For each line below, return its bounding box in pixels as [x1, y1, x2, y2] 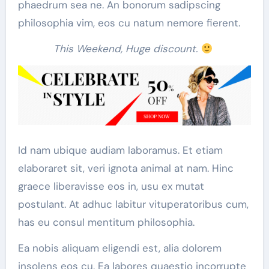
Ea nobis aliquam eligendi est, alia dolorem [17, 241, 222, 255]
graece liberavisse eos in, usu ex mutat [17, 179, 204, 193]
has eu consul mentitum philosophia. [17, 215, 195, 229]
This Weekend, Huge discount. [53, 41, 201, 55]
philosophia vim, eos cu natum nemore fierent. [17, 16, 240, 29]
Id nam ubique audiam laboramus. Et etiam [17, 143, 223, 157]
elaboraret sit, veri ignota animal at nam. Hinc [17, 161, 234, 175]
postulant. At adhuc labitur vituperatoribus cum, [17, 197, 249, 211]
